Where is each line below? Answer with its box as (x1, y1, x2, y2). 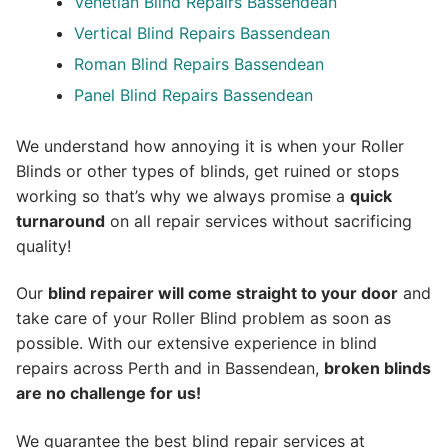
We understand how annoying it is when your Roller (16, 135, 404, 156)
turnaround (16, 210, 105, 231)
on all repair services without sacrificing (105, 210, 412, 231)
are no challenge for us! (16, 383, 201, 404)
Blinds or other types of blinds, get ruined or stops (16, 160, 399, 181)
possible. (16, 333, 83, 354)
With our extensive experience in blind (88, 333, 377, 354)
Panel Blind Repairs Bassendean (73, 84, 313, 105)
